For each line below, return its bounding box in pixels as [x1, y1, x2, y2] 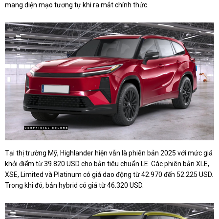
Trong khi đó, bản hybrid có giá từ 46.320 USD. [5, 181, 144, 189]
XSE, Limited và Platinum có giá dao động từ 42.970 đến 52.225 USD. [5, 170, 213, 178]
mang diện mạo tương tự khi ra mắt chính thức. [5, 1, 149, 9]
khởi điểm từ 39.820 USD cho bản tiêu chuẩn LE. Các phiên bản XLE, [5, 159, 209, 168]
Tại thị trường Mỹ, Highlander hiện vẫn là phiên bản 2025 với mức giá [5, 149, 213, 157]
